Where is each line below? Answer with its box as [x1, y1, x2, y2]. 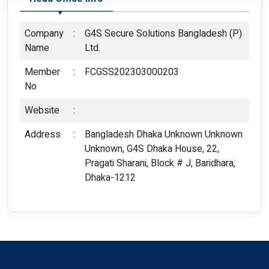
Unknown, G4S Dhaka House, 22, [85, 141, 219, 156]
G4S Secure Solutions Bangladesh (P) [85, 26, 242, 41]
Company [25, 26, 64, 41]
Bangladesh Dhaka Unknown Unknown [85, 127, 243, 142]
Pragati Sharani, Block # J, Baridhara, [85, 156, 235, 171]
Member [25, 64, 60, 79]
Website [25, 103, 59, 118]
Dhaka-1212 [85, 170, 136, 185]
